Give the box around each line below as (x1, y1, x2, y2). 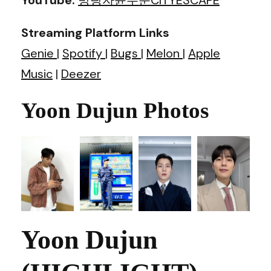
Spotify (62, 45, 105, 61)
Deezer (61, 65, 101, 82)
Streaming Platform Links (21, 24, 169, 41)
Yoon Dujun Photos (21, 97, 209, 123)
